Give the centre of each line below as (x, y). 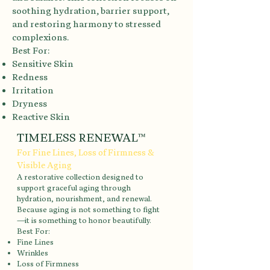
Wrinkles (33, 253)
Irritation (33, 90)
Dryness (30, 103)
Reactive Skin (41, 117)
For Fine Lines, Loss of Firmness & (86, 152)
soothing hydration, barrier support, (91, 11)
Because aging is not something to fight (88, 209)
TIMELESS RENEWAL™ (81, 137)
